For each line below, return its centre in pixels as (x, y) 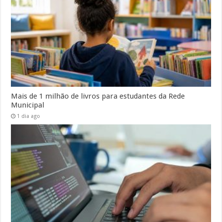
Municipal (28, 105)
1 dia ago (29, 116)
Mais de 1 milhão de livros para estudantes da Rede (98, 96)
